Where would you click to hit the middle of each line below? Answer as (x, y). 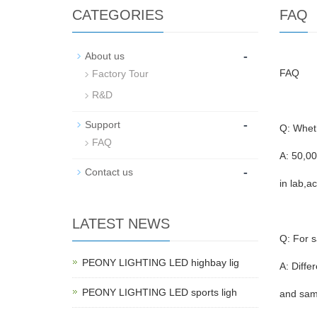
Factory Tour (120, 74)
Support (103, 125)
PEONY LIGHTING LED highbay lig (161, 263)
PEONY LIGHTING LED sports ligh (160, 292)
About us (105, 56)
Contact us (109, 172)
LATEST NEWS (121, 224)
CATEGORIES (118, 15)
